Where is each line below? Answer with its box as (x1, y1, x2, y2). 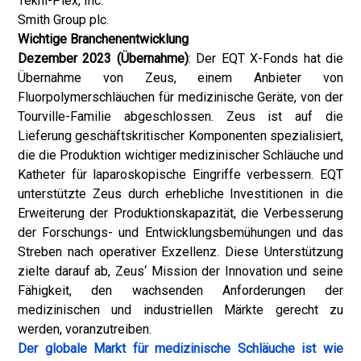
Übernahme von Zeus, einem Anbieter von (18, 70, 343, 85)
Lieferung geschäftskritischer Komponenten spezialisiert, (18, 128, 343, 143)
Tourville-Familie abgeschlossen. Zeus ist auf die (18, 109, 343, 124)
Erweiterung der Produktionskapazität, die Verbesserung (18, 205, 343, 221)
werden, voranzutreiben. (18, 322, 151, 337)
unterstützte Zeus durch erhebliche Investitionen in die (18, 186, 343, 201)
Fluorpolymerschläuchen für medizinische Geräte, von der (18, 89, 343, 105)
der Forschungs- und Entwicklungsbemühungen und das (18, 225, 343, 240)
